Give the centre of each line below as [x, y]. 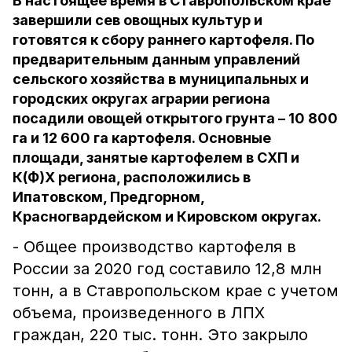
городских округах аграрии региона [141, 99]
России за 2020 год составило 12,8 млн [167, 269]
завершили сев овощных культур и [137, 20]
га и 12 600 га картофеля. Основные [142, 138]
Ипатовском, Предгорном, [108, 197]
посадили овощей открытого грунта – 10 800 [175, 118]
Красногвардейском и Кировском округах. [167, 216]
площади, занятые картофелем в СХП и [156, 158]
